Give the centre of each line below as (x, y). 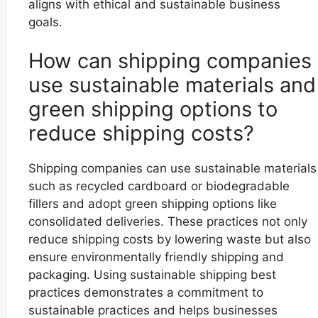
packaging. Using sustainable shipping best (152, 275)
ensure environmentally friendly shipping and (156, 257)
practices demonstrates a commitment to (146, 293)
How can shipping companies (170, 61)
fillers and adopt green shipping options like (153, 204)
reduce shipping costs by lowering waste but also (170, 240)
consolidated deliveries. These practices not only (168, 222)
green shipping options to (153, 109)
